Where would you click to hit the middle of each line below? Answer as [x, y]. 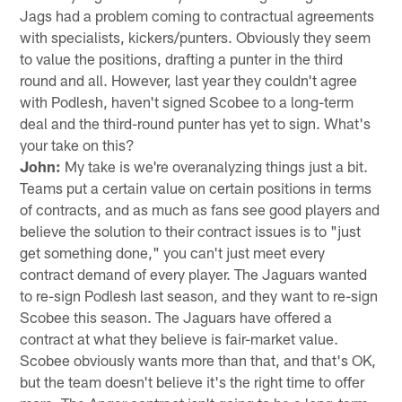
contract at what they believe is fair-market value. [179, 338]
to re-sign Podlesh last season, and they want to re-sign [199, 295]
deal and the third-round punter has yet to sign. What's [196, 122]
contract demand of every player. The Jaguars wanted [194, 273]
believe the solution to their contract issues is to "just [191, 230]
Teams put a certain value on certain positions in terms [196, 187]
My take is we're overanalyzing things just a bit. [215, 166]
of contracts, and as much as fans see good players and [200, 209]
